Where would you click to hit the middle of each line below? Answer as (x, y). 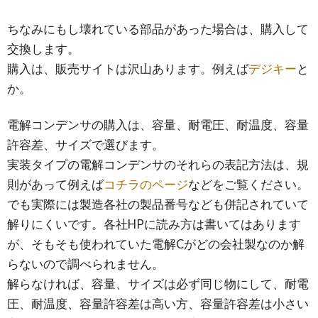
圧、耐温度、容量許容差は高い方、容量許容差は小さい (158, 303)
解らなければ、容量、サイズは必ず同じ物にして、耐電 (158, 284)
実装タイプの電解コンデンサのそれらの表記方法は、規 (158, 164)
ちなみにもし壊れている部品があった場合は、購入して (158, 29)
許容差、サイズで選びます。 (86, 144)
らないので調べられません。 (86, 264)
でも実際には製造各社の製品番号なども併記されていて (158, 204)
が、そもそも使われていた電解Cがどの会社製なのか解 (156, 244)
